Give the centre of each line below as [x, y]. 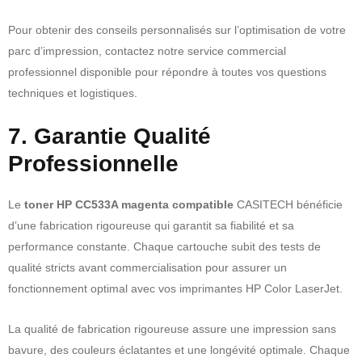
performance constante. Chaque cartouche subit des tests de [164, 246]
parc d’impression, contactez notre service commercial [147, 51]
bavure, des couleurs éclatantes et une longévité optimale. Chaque [179, 349]
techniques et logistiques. [73, 93]
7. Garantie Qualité [109, 136]
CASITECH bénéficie [288, 204]
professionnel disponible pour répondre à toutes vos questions [167, 72]
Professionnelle [93, 163]
